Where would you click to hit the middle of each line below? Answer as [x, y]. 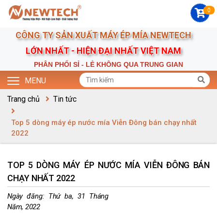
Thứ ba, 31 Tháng [78, 196]
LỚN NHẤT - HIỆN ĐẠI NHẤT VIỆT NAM [108, 51]
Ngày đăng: [28, 196]
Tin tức [65, 99]
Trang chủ [23, 99]
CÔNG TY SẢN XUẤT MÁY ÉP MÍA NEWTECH [108, 35]
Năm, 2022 [24, 207]
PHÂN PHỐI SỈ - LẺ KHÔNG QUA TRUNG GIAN [108, 64]
